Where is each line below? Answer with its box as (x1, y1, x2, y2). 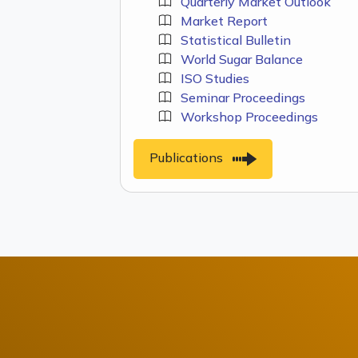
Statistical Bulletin (171, 31, 291, 48)
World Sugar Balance (171, 50, 303, 67)
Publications (149, 149, 233, 165)
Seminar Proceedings (171, 89, 305, 105)
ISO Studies (171, 70, 249, 86)
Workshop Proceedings (171, 108, 318, 125)
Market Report (171, 12, 268, 29)
